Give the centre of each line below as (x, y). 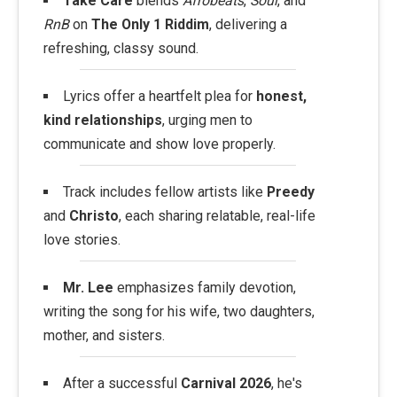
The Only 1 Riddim (150, 25)
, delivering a (248, 25)
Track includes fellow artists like (164, 192)
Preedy (290, 192)
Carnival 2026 (226, 383)
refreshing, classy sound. (121, 49)
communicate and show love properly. (160, 144)
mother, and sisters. (104, 335)
